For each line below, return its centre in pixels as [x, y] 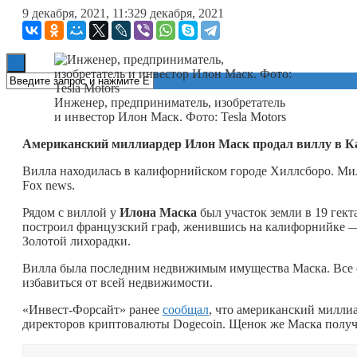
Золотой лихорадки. [76, 241]
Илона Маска [158, 212]
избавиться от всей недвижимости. [118, 282]
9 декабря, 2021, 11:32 [81, 13]
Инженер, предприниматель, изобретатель [170, 102]
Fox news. [49, 185]
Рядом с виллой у [71, 212]
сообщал [186, 309]
